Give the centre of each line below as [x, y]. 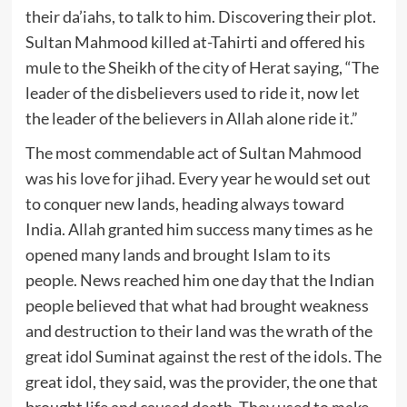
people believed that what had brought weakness [197, 305]
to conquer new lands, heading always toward [184, 203]
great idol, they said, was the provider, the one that [201, 381]
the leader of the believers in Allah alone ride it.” [191, 118]
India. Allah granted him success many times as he [199, 228]
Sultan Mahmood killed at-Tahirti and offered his [195, 41]
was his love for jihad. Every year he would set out [198, 178]
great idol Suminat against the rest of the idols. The [203, 356]
